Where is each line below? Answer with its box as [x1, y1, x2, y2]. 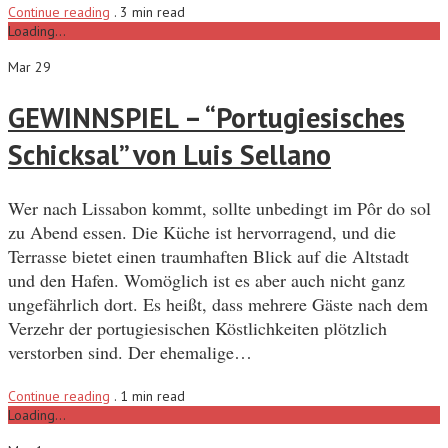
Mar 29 [8, 57, 51, 76]
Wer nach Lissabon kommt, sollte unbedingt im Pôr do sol [8, 196, 431, 221]
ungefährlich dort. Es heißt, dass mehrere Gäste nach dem [8, 292, 428, 317]
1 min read [120, 387, 185, 406]
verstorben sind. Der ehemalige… [8, 340, 252, 365]
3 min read [120, 2, 185, 21]
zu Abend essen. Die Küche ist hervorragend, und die [8, 220, 396, 245]
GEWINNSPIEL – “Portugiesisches [8, 99, 405, 137]
